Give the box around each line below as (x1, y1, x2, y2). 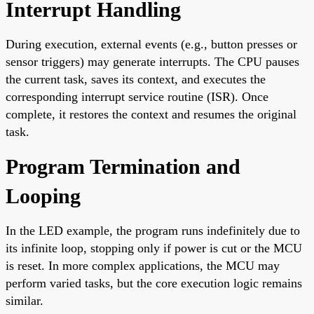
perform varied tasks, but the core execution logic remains (6, 275, 302, 290)
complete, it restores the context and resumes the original (6, 107, 296, 121)
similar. (6, 293, 43, 308)
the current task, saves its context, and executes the (6, 71, 266, 86)
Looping (6, 184, 81, 207)
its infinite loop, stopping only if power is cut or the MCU (6, 240, 302, 255)
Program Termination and (6, 154, 240, 178)
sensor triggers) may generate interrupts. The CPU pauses (6, 54, 299, 69)
